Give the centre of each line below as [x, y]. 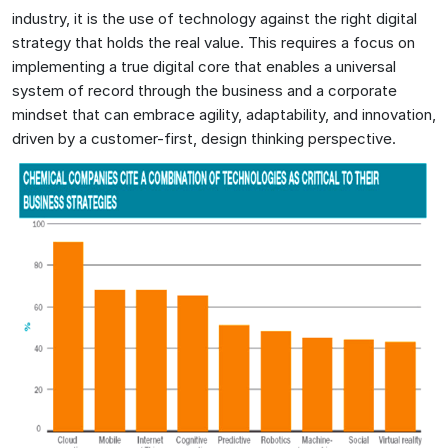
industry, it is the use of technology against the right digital [214, 18]
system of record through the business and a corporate [204, 90]
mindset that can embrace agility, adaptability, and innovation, [224, 114]
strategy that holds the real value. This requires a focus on [213, 42]
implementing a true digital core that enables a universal [204, 66]
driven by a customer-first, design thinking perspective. [204, 138]
